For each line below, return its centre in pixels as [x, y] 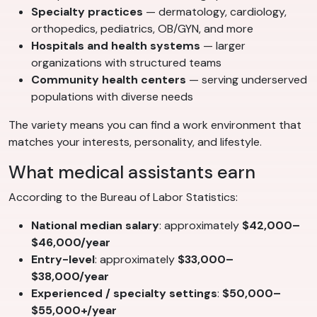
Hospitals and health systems [116, 46]
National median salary [95, 226]
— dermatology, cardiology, [215, 12]
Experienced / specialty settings [124, 294]
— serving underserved [247, 80]
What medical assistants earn [132, 173]
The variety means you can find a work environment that [155, 125]
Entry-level [63, 260]
